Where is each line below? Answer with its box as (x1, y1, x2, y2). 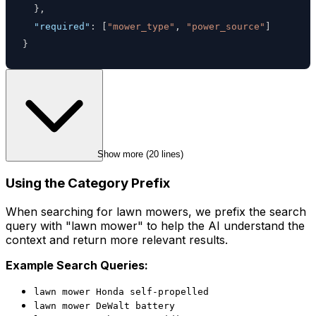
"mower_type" (107, 21, 175, 32)
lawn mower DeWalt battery (34, 300, 175, 311)
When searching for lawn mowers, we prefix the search (6, 204, 306, 219)
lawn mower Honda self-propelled (34, 286, 209, 297)
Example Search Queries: (6, 257, 148, 272)
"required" (34, 21, 90, 32)
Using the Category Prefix (6, 174, 170, 191)
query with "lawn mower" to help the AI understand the (6, 218, 305, 233)
